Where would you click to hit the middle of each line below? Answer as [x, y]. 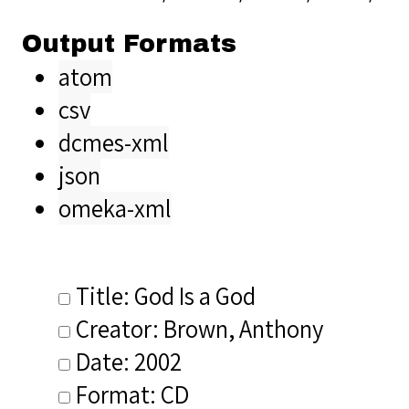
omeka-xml [115, 208]
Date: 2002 [129, 361]
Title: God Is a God [166, 295]
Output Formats [129, 43]
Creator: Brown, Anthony [199, 328]
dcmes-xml [114, 142]
